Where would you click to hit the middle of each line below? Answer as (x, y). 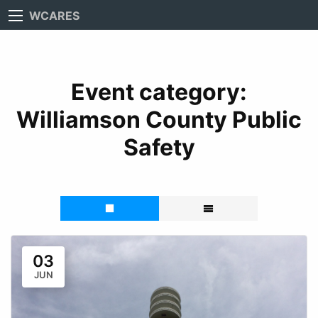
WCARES (54, 15)
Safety (159, 147)
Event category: (159, 92)
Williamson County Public (159, 119)
